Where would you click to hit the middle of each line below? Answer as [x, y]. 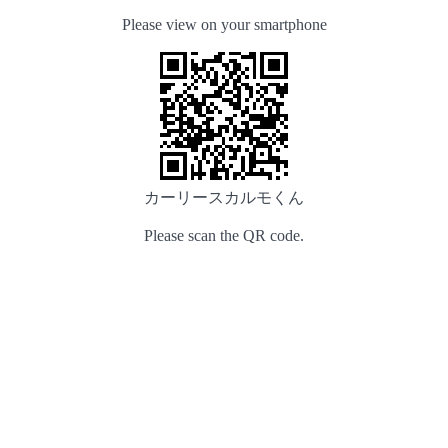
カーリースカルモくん [224, 197]
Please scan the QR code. [224, 235]
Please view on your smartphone [224, 24]
